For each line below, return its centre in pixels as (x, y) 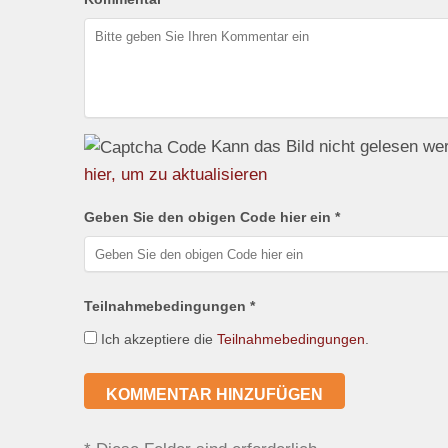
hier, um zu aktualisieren (175, 174)
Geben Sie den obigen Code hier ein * (211, 217)
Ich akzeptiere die (156, 339)
